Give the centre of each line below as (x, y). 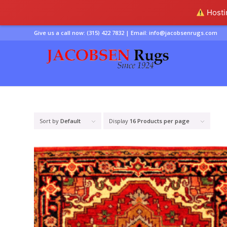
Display (119, 121)
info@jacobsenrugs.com (183, 33)
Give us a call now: (60, 33)
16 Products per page (160, 121)
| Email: (137, 33)
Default (70, 121)
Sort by (50, 121)
